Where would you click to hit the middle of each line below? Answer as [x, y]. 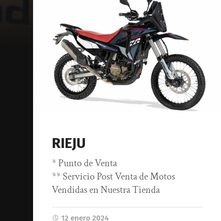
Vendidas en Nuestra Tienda [106, 190]
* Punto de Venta [85, 164]
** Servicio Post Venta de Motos [114, 177]
